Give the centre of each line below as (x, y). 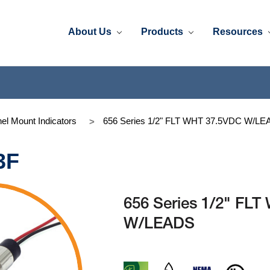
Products (164, 31)
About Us (91, 31)
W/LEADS (159, 224)
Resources (239, 31)
